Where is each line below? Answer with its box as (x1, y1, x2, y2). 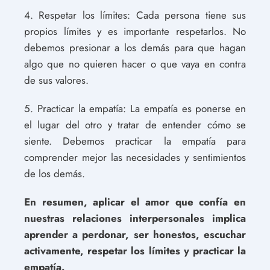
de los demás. (24, 166, 85, 181)
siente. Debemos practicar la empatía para (24, 133, 246, 148)
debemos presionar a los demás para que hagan (24, 40, 246, 55)
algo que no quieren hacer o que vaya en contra (24, 56, 246, 71)
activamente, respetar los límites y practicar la (24, 243, 246, 258)
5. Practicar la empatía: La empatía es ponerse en (24, 101, 246, 116)
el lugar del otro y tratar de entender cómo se (24, 117, 246, 132)
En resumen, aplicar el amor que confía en (24, 194, 246, 209)
